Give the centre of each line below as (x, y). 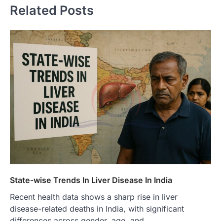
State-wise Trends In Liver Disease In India (91, 180)
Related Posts (52, 10)
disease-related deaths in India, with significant (97, 209)
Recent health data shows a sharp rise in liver (94, 197)
